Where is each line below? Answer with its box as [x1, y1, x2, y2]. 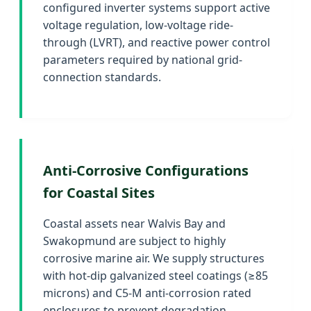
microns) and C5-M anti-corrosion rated [43, 285, 251, 301]
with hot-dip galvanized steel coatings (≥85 [43, 267, 268, 283]
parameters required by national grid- [43, 51, 242, 67]
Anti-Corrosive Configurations [43, 160, 249, 180]
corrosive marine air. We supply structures [43, 250, 264, 266]
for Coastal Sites [43, 183, 155, 202]
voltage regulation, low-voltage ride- [43, 17, 233, 33]
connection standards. [43, 69, 161, 85]
